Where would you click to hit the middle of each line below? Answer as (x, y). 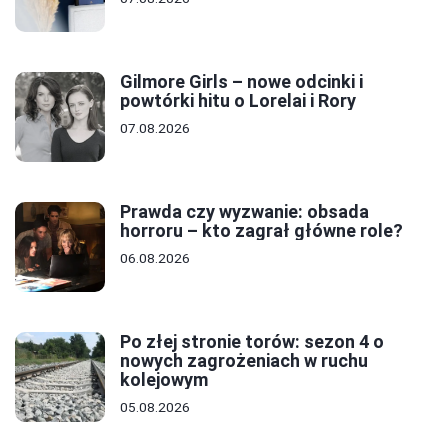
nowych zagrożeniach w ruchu (244, 360)
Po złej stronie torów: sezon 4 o (252, 341)
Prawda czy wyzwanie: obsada (244, 211)
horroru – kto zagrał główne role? (261, 230)
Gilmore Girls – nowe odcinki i (241, 81)
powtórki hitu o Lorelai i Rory (238, 100)
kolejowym (164, 379)
